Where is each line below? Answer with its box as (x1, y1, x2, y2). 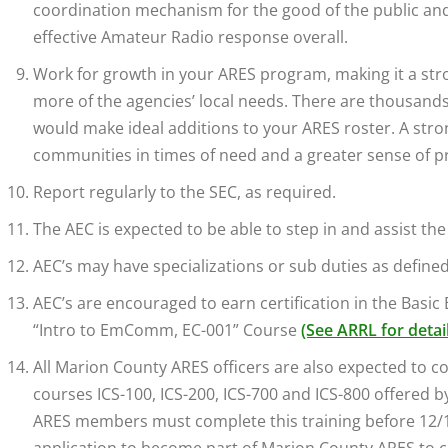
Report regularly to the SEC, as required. (33, 181, 336, 204)
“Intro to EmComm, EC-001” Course (33, 319, 301, 342)
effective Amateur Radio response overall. (33, 26, 348, 49)
